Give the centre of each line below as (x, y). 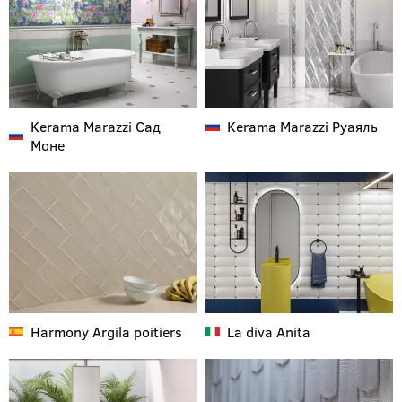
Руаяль (353, 126)
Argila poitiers (135, 331)
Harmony (60, 331)
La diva (250, 331)
